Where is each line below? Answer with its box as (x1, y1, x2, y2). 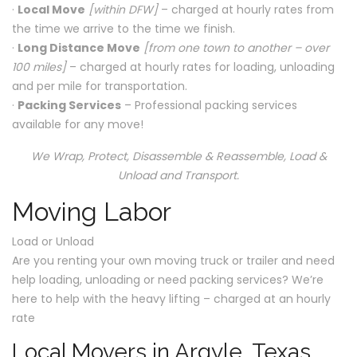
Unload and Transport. (118, 167, 239, 183)
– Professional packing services (121, 97, 297, 113)
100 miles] (12, 59, 66, 75)
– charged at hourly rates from (158, 2, 334, 18)
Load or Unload (12, 233, 94, 249)
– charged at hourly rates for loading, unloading (66, 59, 335, 75)
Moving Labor (12, 197, 171, 226)
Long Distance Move (18, 40, 140, 56)
